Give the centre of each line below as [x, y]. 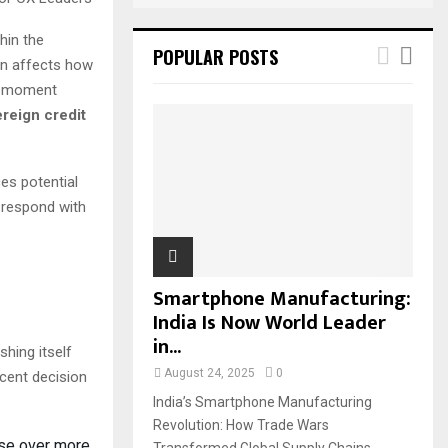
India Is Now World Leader [269, 323]
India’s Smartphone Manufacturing [262, 402]
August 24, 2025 [209, 373]
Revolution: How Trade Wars [241, 425]
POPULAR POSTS [215, 57]
